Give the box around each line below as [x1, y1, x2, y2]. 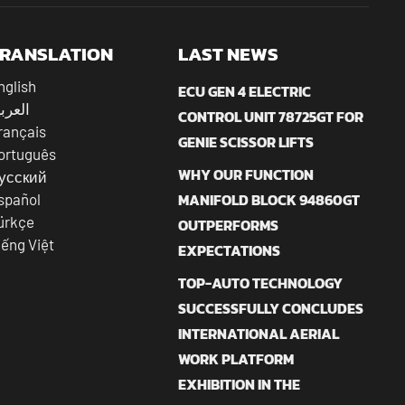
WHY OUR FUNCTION [178, 163, 315, 185]
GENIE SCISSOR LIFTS [178, 130, 315, 153]
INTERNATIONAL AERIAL [178, 322, 340, 344]
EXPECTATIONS [178, 239, 281, 261]
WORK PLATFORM [178, 347, 295, 370]
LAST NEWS [178, 39, 279, 68]
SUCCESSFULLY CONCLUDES [178, 297, 364, 319]
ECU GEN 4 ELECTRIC [178, 80, 312, 102]
